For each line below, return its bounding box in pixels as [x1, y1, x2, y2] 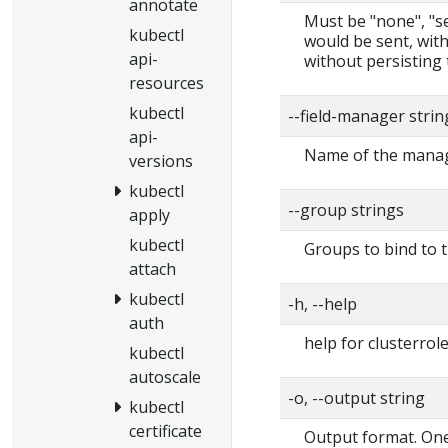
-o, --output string [288, 386, 425, 409]
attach [129, 258, 176, 281]
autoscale [129, 366, 201, 389]
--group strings [288, 198, 404, 221]
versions [129, 150, 193, 173]
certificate [129, 420, 202, 443]
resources [129, 72, 204, 95]
